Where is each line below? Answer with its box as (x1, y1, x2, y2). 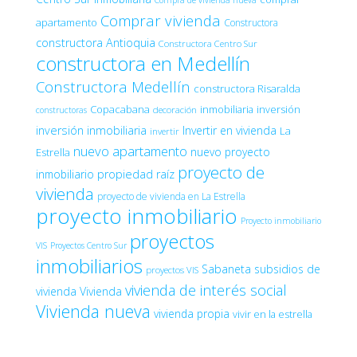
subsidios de (254, 261, 320, 277)
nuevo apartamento (73, 141, 187, 160)
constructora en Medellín (36, 49, 250, 76)
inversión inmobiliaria (36, 122, 147, 138)
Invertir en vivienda (182, 122, 277, 138)
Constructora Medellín (36, 76, 190, 96)
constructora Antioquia (36, 34, 155, 50)
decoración (153, 103, 197, 116)
